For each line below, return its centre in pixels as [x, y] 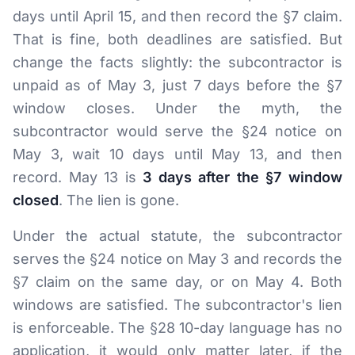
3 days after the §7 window [243, 177]
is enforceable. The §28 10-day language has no [177, 328]
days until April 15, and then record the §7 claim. [177, 16]
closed [36, 200]
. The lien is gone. [119, 200]
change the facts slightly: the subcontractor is [177, 62]
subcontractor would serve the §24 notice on [177, 131]
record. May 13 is [78, 177]
